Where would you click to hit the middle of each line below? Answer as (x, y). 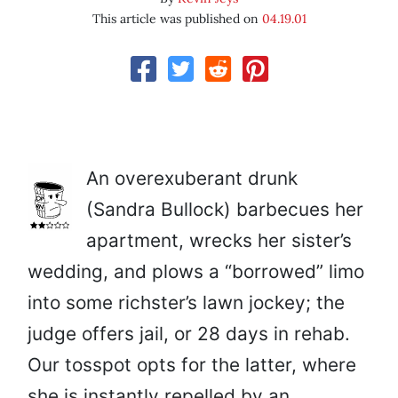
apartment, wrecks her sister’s (219, 241)
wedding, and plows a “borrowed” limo (196, 272)
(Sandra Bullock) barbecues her (225, 210)
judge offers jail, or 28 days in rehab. (189, 334)
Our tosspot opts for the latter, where (192, 365)
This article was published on (177, 19)
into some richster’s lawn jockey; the (186, 303)
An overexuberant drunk (192, 179)
